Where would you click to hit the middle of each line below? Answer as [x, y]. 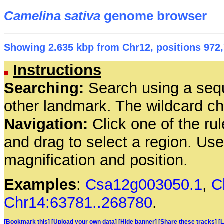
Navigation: [46, 124]
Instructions [57, 70]
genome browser [154, 16]
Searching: [44, 88]
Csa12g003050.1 [144, 185]
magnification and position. [96, 160]
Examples [40, 185]
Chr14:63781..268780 [78, 203]
